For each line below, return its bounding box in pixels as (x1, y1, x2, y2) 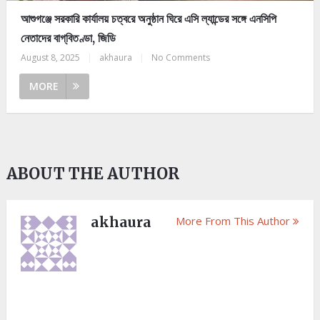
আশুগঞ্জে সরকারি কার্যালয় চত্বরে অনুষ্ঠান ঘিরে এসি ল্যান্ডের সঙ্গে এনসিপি (20, 11, 276, 26)
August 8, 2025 (20, 51, 80, 64)
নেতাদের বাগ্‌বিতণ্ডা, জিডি (20, 31, 116, 46)
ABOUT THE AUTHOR (6, 164, 179, 184)
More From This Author (176, 214, 291, 229)
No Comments (151, 51, 210, 64)
